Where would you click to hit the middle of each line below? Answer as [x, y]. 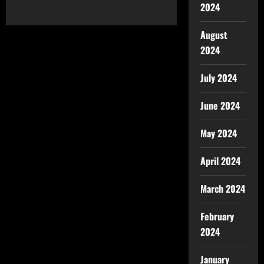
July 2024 [218, 78]
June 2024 [220, 105]
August [214, 35]
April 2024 [220, 161]
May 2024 [218, 133]
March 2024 [222, 189]
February [217, 216]
